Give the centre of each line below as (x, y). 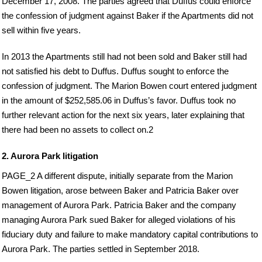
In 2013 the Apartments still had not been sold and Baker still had (124, 57)
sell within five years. (41, 30)
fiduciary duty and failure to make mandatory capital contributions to (130, 235)
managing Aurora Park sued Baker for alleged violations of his (119, 220)
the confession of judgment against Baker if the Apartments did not (127, 16)
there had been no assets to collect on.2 (77, 130)
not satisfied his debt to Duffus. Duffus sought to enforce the (115, 71)
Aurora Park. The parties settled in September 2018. (101, 249)
